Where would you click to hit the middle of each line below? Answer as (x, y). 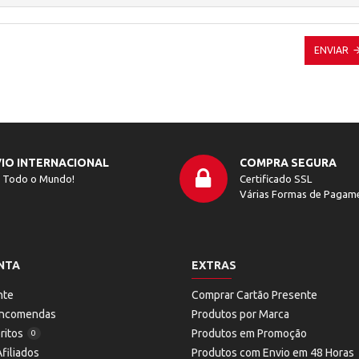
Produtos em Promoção (249, 333)
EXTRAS (214, 265)
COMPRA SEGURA (288, 162)
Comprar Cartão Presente (254, 294)
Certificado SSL (275, 178)
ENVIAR (331, 50)
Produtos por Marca (240, 314)
